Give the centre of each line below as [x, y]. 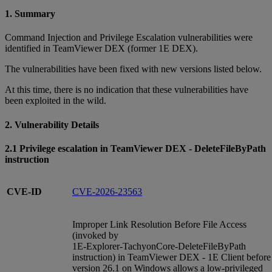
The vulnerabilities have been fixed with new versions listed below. [133, 69]
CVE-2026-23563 [107, 191]
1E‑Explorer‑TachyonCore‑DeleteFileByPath [159, 246]
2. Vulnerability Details [52, 124]
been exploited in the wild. [56, 101]
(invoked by [95, 235]
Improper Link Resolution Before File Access [159, 224]
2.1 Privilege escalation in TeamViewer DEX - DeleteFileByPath [135, 148]
